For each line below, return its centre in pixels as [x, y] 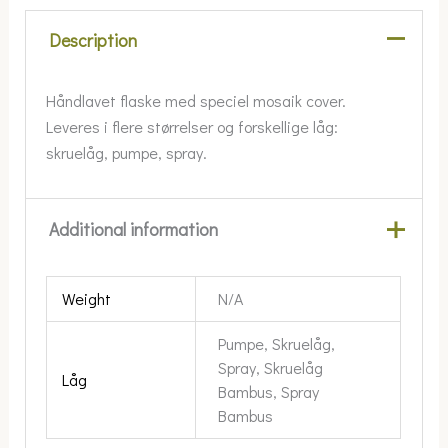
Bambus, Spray [268, 392]
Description [92, 41]
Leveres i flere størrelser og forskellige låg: [192, 126]
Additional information [133, 229]
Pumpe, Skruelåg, [276, 344]
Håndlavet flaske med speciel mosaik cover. [196, 100]
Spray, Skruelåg [270, 368]
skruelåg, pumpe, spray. [127, 152]
